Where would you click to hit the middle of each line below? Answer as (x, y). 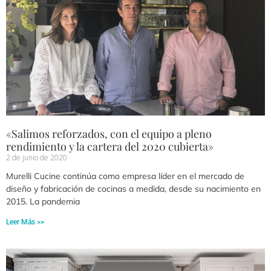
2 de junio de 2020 (37, 158)
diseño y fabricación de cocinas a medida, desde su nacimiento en (133, 189)
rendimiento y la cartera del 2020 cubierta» (110, 147)
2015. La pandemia (43, 202)
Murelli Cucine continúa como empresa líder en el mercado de (125, 176)
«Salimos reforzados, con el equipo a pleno (109, 134)
